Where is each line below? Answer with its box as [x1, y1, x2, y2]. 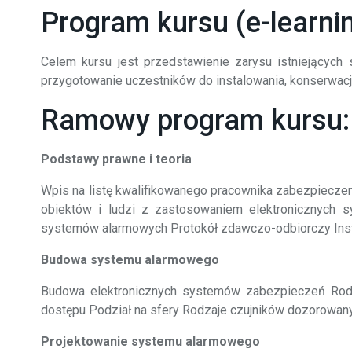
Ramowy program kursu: [41, 104, 350, 137]
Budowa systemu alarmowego [41, 252, 219, 267]
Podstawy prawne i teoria [41, 152, 192, 167]
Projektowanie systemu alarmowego [41, 334, 260, 349]
